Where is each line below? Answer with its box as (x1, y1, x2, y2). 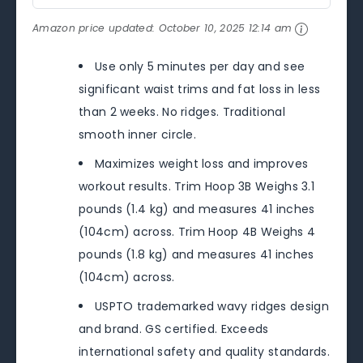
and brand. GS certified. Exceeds (79, 321, 269, 338)
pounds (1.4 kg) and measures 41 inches (79, 201, 315, 218)
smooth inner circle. (79, 126, 197, 143)
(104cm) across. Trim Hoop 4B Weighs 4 (79, 224, 316, 241)
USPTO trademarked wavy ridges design (95, 298, 329, 315)
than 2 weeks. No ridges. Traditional (79, 104, 285, 121)
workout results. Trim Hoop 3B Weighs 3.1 (79, 178, 314, 195)
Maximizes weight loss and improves (95, 156, 309, 173)
